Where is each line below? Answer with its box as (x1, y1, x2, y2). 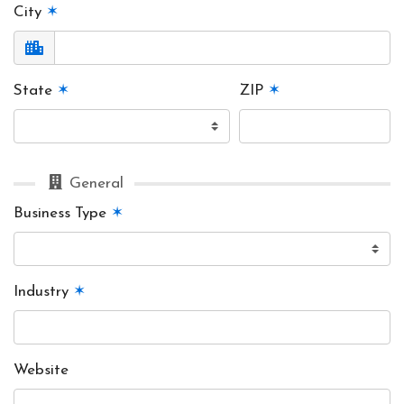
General (65, 176, 124, 191)
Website (14, 363, 69, 378)
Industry (14, 284, 73, 299)
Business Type (14, 206, 111, 221)
